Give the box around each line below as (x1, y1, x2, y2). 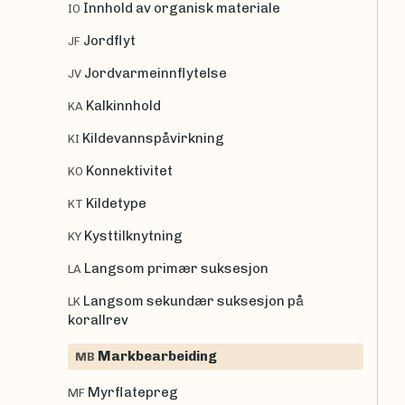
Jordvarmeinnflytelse (84, 64, 227, 81)
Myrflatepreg (88, 383, 178, 400)
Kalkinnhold (86, 97, 161, 114)
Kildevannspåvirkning (82, 129, 224, 146)
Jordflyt (83, 32, 136, 49)
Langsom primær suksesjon (84, 259, 268, 277)
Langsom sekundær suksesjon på (83, 292, 304, 309)
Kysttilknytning (84, 227, 183, 244)
